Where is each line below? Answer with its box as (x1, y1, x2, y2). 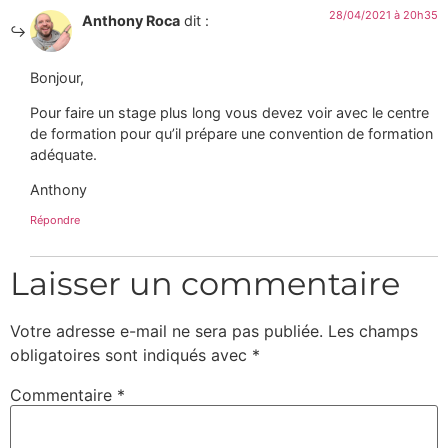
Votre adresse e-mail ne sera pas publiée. (10, 320, 323, 341)
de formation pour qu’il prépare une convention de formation (30, 124, 433, 142)
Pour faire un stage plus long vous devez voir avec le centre (30, 103, 429, 121)
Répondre (30, 212, 80, 227)
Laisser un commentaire (10, 263, 400, 303)
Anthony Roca (82, 12, 180, 30)
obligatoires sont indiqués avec (10, 344, 252, 365)
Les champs (328, 320, 418, 341)
